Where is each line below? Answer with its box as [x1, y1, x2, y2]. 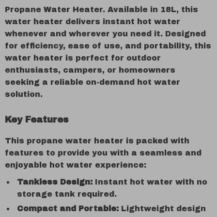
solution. [5, 90, 43, 98]
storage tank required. [17, 190, 117, 198]
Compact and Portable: [17, 204, 119, 213]
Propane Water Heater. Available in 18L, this [5, 5, 198, 14]
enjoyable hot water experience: [5, 161, 146, 169]
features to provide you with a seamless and [5, 149, 201, 157]
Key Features [5, 115, 68, 124]
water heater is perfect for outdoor [5, 54, 161, 62]
